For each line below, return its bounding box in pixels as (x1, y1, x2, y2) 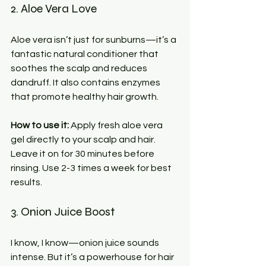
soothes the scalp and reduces (11, 63, 149, 73)
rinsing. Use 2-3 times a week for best (11, 163, 173, 173)
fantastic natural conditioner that (11, 49, 160, 59)
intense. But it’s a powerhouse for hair (11, 252, 176, 262)
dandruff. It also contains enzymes (11, 77, 162, 87)
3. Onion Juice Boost (11, 204, 115, 219)
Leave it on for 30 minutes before (11, 148, 156, 159)
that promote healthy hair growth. (11, 91, 159, 102)
